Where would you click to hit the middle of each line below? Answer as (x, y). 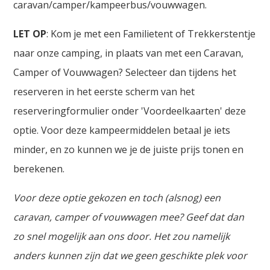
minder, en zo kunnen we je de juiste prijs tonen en (129, 150)
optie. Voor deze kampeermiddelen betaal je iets (122, 130)
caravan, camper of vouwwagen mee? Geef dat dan (129, 217)
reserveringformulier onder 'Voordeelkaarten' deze (130, 111)
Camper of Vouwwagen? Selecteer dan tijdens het (125, 73)
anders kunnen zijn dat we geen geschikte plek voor (130, 256)
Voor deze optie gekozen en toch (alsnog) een (117, 198)
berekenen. (39, 169)
